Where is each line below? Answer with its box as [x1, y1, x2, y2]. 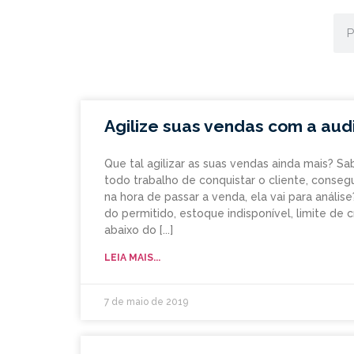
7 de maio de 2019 [104, 296, 188, 308]
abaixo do [104, 224, 156, 237]
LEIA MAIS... [104, 252, 160, 264]
